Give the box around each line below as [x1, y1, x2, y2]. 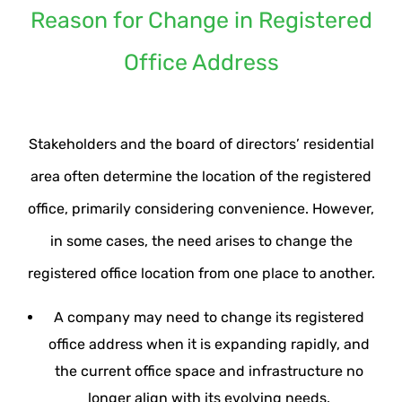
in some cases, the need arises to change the [49, 232, 353, 250]
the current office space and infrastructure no [54, 363, 363, 380]
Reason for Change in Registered [30, 7, 372, 34]
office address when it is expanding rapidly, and [48, 336, 370, 354]
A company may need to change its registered [53, 309, 364, 327]
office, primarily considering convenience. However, [28, 200, 374, 218]
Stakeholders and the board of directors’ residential [28, 135, 374, 153]
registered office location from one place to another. [27, 265, 375, 283]
